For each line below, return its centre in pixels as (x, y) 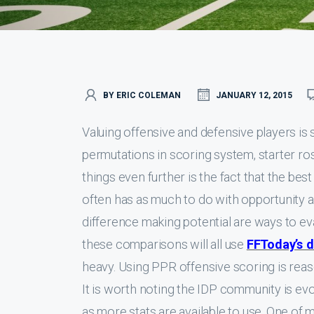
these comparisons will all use (164, 244)
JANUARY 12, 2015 (254, 95)
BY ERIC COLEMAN (142, 95)
